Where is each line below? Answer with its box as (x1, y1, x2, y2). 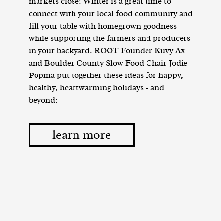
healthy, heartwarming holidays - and (28, 83, 164, 92)
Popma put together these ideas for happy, (28, 71, 183, 80)
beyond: (28, 96, 58, 105)
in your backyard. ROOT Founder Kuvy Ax (28, 46, 185, 55)
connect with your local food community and (28, 9, 193, 18)
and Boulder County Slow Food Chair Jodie (28, 59, 187, 68)
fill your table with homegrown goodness (28, 22, 177, 31)
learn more (52, 129, 111, 142)
